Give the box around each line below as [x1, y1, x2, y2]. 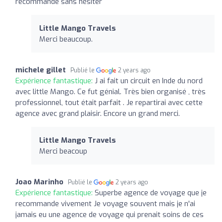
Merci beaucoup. [39, 34, 93, 44]
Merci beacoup [39, 146, 87, 156]
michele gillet [15, 64, 66, 75]
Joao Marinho [15, 176, 63, 187]
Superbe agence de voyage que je [95, 187, 207, 198]
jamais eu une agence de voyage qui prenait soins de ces [15, 209, 204, 220]
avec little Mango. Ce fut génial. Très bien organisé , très [15, 86, 206, 97]
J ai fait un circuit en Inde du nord [95, 75, 203, 86]
